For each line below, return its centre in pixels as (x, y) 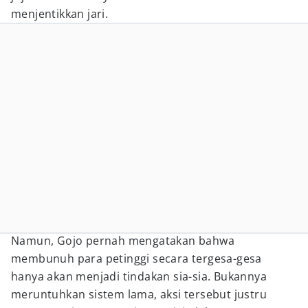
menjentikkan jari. (60, 14)
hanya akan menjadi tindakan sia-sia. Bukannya (139, 276)
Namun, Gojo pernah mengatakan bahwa (123, 241)
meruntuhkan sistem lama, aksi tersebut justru (139, 294)
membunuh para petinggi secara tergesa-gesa (136, 258)
